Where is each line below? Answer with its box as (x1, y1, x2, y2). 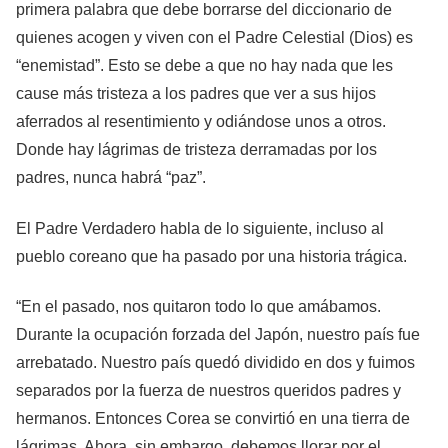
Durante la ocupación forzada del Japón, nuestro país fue (16, 326, 420, 344)
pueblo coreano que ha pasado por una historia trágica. (16, 247, 407, 265)
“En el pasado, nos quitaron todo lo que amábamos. (16, 298, 381, 316)
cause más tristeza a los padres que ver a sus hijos (16, 85, 376, 103)
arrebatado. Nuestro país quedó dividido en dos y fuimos (16, 354, 415, 372)
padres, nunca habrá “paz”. (16, 169, 206, 187)
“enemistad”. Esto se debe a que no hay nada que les (16, 57, 393, 75)
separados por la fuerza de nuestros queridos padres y (16, 382, 401, 400)
